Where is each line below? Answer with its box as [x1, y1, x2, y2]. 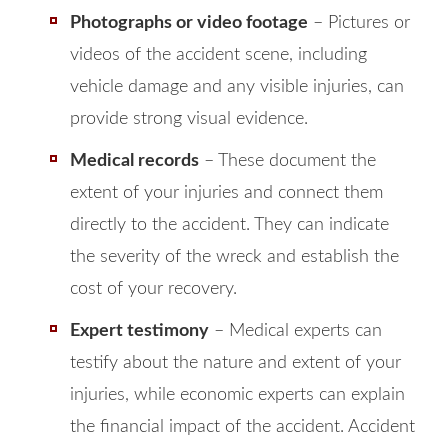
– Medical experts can [209, 322, 382, 340]
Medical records [70, 152, 199, 170]
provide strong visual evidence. [70, 110, 308, 128]
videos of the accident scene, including [70, 46, 367, 64]
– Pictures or [308, 14, 410, 32]
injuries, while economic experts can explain [70, 386, 405, 404]
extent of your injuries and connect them [70, 184, 383, 202]
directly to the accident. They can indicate [70, 216, 389, 234]
